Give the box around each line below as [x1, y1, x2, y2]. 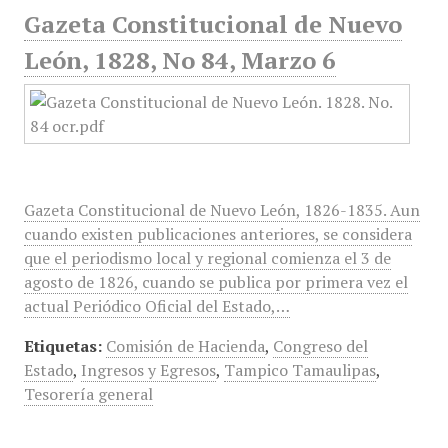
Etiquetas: [23, 335, 102, 357]
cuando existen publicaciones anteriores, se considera [23, 223, 412, 245]
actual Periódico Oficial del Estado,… [23, 295, 290, 317]
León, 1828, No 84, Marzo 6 [23, 44, 336, 76]
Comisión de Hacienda [105, 335, 265, 357]
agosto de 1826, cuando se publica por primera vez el [23, 271, 408, 293]
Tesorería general [23, 383, 153, 405]
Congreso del [272, 335, 368, 357]
